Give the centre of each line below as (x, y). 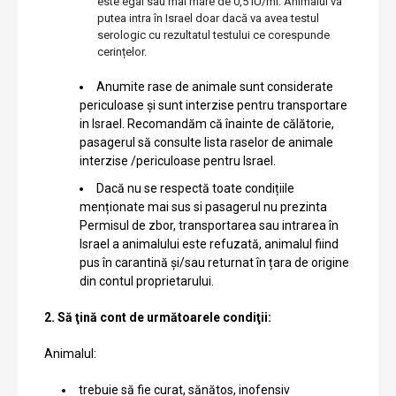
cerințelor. (122, 51)
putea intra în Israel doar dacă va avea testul (208, 18)
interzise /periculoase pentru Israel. (178, 160)
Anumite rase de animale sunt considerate (215, 86)
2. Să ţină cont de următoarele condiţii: (158, 317)
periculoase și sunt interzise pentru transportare (213, 105)
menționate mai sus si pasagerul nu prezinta (203, 206)
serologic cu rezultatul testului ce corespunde (213, 34)
